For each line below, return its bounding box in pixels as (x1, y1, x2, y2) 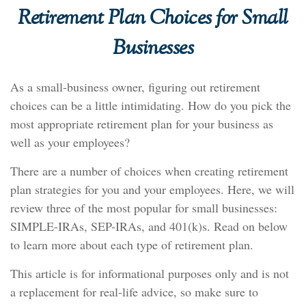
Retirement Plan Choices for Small (18, 4, 288, 34)
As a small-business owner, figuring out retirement (10, 79, 260, 95)
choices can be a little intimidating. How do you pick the (10, 97, 291, 113)
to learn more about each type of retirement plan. (10, 236, 253, 253)
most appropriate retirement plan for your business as (10, 115, 273, 132)
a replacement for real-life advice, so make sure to (10, 283, 258, 300)
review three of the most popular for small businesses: (10, 199, 277, 216)
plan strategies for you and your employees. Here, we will (10, 181, 294, 197)
